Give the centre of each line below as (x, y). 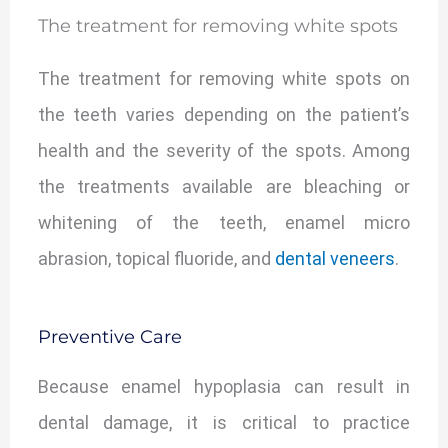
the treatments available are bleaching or (224, 187)
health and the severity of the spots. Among (224, 151)
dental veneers (334, 259)
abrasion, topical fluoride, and (156, 259)
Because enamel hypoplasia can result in (224, 387)
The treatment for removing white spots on (224, 79)
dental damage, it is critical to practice (224, 423)
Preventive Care (109, 337)
